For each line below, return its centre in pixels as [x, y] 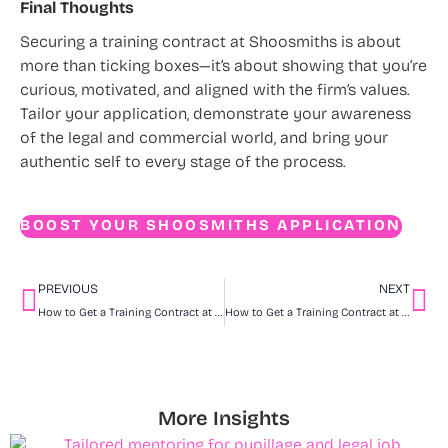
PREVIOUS [68, 290]
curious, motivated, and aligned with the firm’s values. [215, 91]
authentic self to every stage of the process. [183, 163]
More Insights [224, 420]
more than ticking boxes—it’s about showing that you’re [223, 67]
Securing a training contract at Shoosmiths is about [210, 43]
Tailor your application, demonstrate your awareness [215, 115]
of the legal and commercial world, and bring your [204, 139]
